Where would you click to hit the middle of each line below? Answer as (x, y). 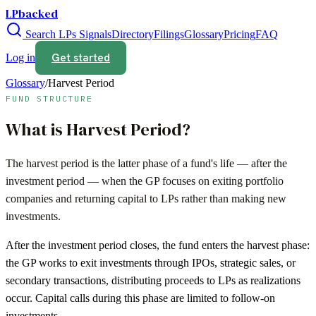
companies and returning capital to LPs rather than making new (146, 198)
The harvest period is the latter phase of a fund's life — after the (146, 163)
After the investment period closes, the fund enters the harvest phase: (158, 245)
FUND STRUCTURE (49, 98)
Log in (20, 57)
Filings (169, 34)
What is (36, 129)
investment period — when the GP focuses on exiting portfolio (145, 181)
